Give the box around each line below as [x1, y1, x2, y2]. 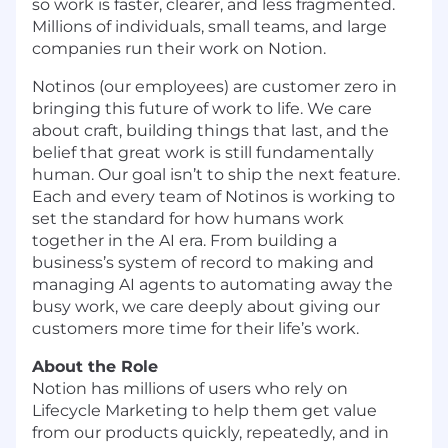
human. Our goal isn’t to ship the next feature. [32, 164, 400, 184]
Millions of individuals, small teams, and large [32, 16, 387, 36]
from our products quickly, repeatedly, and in [32, 422, 389, 442]
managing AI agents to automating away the [32, 274, 393, 294]
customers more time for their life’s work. [32, 318, 359, 338]
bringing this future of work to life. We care [32, 98, 372, 118]
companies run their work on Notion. [32, 38, 326, 58]
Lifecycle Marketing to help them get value [32, 400, 377, 420]
